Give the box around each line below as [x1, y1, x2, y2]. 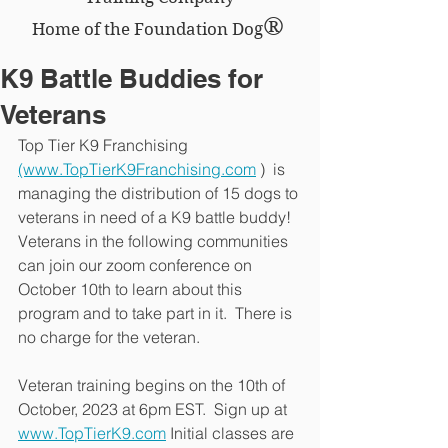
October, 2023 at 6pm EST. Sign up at [18, 399, 291, 419]
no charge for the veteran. [18, 327, 200, 347]
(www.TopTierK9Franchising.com [18, 159, 256, 179]
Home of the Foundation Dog [32, 19, 263, 39]
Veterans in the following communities [18, 231, 292, 251]
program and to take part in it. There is [18, 303, 296, 323]
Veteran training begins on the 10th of [18, 375, 289, 395]
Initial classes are [166, 423, 298, 443]
